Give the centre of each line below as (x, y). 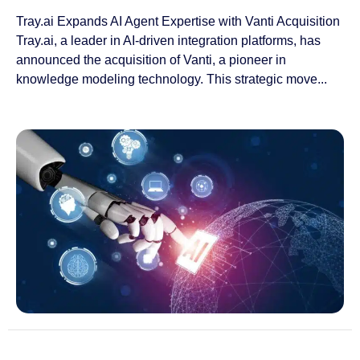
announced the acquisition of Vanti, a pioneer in (151, 60)
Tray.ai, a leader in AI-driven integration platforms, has (168, 41)
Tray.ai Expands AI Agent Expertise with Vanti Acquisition (178, 22)
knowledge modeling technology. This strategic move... (172, 80)
